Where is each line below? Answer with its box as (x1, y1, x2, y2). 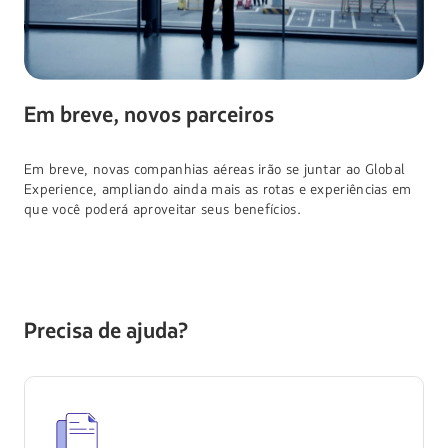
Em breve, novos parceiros (23, 101, 274, 131)
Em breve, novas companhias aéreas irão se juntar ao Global (23, 160, 406, 180)
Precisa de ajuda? (23, 317, 188, 347)
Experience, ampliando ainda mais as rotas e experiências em (23, 180, 412, 200)
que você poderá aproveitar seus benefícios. (23, 200, 301, 220)
